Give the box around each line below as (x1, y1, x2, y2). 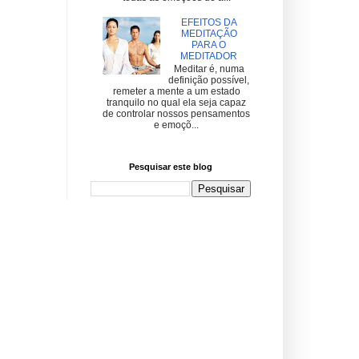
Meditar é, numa (173, 63, 244, 75)
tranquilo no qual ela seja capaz (107, 97, 246, 109)
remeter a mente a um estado (112, 86, 240, 98)
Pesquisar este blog (128, 161, 212, 171)
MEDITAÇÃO (180, 27, 237, 39)
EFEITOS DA (180, 16, 237, 28)
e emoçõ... (154, 119, 199, 131)
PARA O (192, 38, 227, 50)
